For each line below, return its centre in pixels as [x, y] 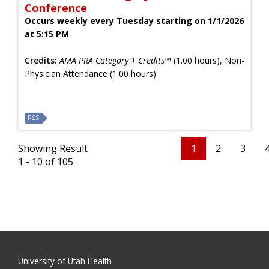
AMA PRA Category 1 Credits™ [115, 60]
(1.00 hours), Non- [208, 60]
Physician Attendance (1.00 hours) [90, 73]
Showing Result [53, 148]
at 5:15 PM [47, 34]
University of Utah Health [65, 261]
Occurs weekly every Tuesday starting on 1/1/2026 [134, 20]
